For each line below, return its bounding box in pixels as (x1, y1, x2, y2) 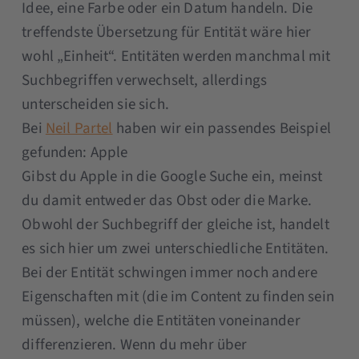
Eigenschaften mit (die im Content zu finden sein (22, 285, 334, 308)
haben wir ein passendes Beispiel (112, 117, 331, 139)
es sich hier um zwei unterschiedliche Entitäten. (22, 237, 329, 260)
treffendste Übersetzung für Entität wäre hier (22, 21, 312, 43)
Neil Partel (45, 117, 113, 139)
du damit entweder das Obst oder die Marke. (22, 189, 312, 212)
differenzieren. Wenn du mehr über (22, 333, 248, 356)
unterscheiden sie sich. (22, 93, 169, 115)
